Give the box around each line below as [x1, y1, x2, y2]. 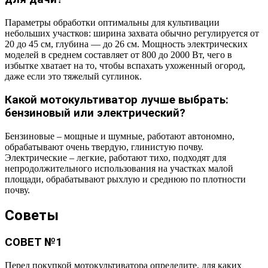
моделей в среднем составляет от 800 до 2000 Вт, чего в [5, 50, 232, 60]
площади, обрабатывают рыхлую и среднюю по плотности [5, 173, 246, 184]
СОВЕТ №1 [5, 236, 62, 249]
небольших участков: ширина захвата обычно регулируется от [5, 28, 259, 39]
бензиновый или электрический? [5, 106, 185, 120]
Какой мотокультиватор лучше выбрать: [5, 93, 229, 106]
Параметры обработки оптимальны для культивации [5, 17, 220, 28]
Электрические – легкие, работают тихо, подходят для [5, 152, 226, 163]
